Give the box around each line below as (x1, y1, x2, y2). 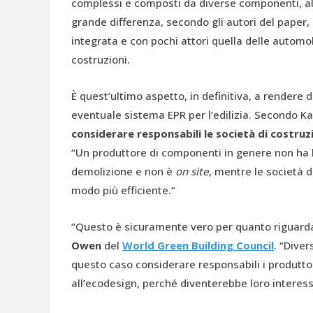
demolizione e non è (71, 163, 175, 178)
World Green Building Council (122, 238, 274, 252)
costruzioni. (71, 52, 130, 66)
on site (175, 163, 209, 178)
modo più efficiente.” (71, 182, 175, 197)
